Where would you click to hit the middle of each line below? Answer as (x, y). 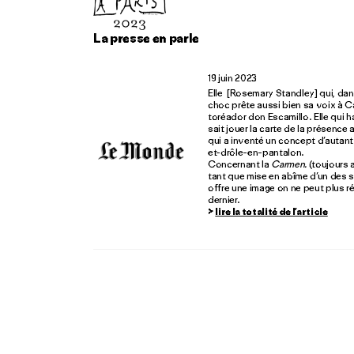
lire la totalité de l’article (271, 211)
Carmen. (290, 164)
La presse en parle (147, 38)
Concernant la (240, 164)
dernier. (224, 199)
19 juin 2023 (233, 77)
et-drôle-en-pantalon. (256, 152)
